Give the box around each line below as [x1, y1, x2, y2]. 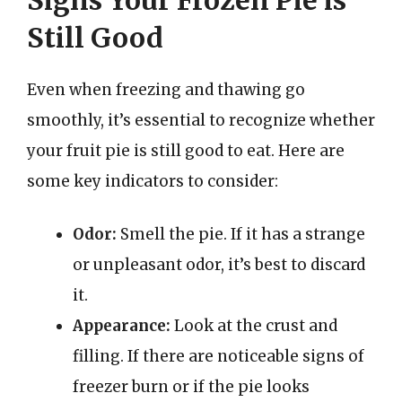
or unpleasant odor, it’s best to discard [73, 255, 365, 275]
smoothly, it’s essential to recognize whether [27, 109, 375, 130]
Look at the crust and [170, 316, 337, 336]
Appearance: [73, 316, 170, 336]
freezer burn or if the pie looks [73, 377, 310, 397]
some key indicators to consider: [27, 170, 278, 191]
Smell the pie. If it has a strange [117, 224, 365, 244]
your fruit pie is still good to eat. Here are [27, 140, 345, 161]
